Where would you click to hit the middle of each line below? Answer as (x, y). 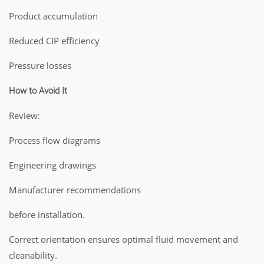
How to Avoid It (38, 91)
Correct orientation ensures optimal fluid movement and (123, 239)
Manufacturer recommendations (75, 190)
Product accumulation (53, 16)
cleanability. (33, 255)
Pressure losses (40, 65)
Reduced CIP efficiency (54, 41)
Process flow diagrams (55, 140)
